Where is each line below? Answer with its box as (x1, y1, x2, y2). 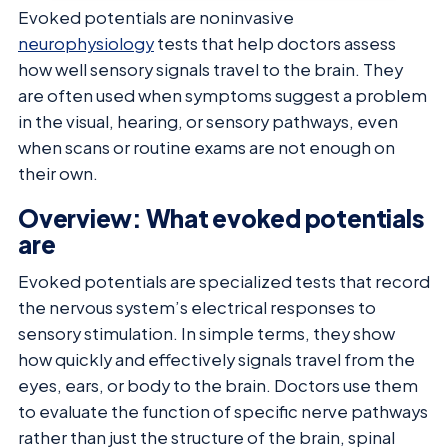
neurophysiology (18, 32, 154, 54)
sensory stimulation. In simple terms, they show (18, 323, 395, 345)
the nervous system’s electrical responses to (18, 297, 376, 319)
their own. (18, 162, 98, 184)
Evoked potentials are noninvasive (18, 6, 294, 28)
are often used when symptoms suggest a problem (18, 84, 427, 106)
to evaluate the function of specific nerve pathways (18, 401, 428, 423)
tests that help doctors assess (154, 32, 396, 54)
